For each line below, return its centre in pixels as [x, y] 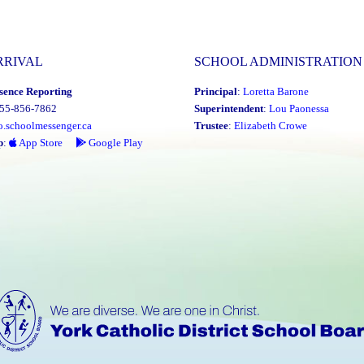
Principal [216, 91]
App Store [40, 142]
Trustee [211, 125]
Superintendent [229, 108]
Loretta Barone [276, 91]
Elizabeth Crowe [271, 125]
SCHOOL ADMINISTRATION [278, 61]
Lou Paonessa [299, 108]
